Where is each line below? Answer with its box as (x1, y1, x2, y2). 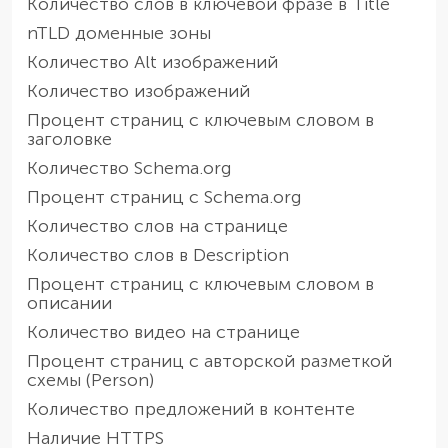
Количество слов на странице (27, 214, 288, 237)
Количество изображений (27, 79, 250, 102)
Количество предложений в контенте (27, 397, 355, 420)
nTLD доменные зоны (27, 21, 211, 44)
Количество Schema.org (27, 156, 231, 179)
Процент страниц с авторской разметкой (27, 349, 392, 372)
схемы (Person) (27, 368, 154, 391)
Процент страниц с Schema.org (27, 185, 301, 208)
